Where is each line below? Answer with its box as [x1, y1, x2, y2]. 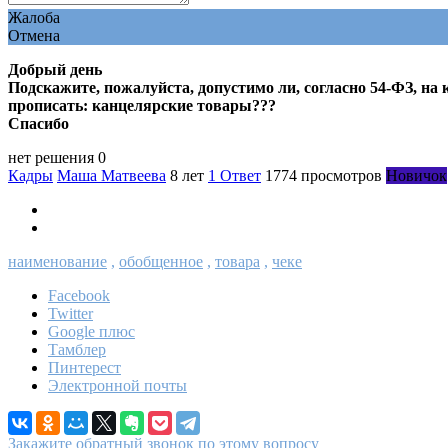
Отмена [8, 27, 60, 45]
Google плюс [48, 323, 135, 341]
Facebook [48, 287, 110, 305]
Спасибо [8, 115, 69, 133]
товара [215, 253, 260, 271]
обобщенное [119, 253, 203, 271]
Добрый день [8, 61, 102, 79]
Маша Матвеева [57, 167, 166, 185]
